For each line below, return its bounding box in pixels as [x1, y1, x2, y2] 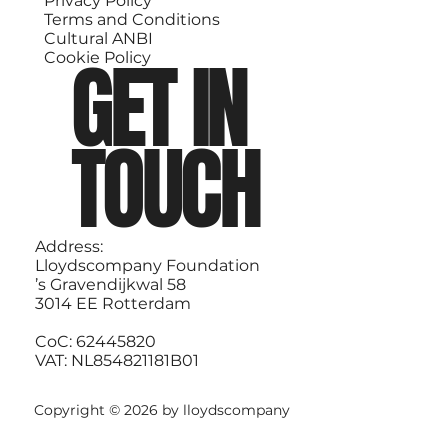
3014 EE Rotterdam [34, 294, 191, 314]
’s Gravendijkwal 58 [34, 275, 186, 295]
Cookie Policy [43, 48, 151, 68]
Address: [34, 237, 103, 257]
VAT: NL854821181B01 [34, 351, 199, 371]
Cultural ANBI [43, 29, 153, 49]
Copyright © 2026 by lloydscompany [34, 400, 291, 419]
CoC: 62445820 [34, 332, 156, 352]
